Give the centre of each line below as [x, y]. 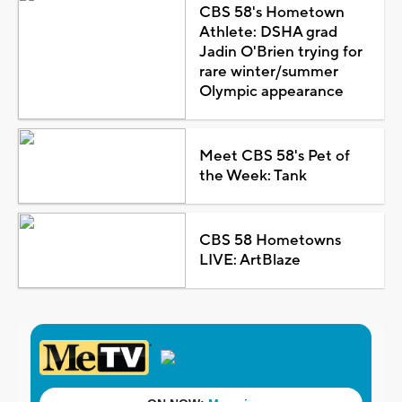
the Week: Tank [253, 176]
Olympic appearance [271, 92]
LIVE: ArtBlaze [249, 261]
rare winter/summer [268, 72]
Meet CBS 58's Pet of [274, 157]
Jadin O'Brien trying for [280, 52]
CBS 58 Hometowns [270, 241]
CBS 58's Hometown [271, 13]
